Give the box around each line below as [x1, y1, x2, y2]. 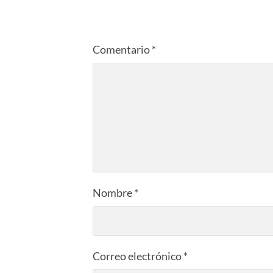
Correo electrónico [93, 249, 183, 263]
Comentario [93, 42, 152, 56]
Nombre [93, 185, 134, 199]
